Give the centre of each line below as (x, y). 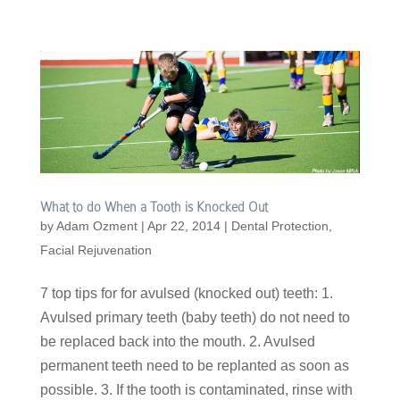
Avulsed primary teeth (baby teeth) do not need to (195, 318)
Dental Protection (279, 226)
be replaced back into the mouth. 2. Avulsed (177, 342)
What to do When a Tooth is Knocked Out (154, 208)
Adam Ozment (96, 226)
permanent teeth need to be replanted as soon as (194, 366)
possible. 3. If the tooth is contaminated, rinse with (196, 390)
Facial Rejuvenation (96, 250)
